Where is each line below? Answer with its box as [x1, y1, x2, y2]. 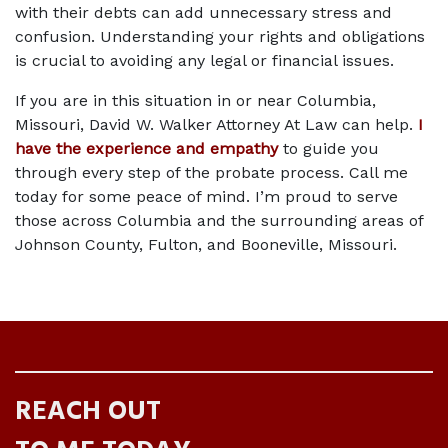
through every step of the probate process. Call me [15, 163, 408, 182]
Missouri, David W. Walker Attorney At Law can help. [15, 115, 418, 134]
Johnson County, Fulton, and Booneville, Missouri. [15, 235, 407, 254]
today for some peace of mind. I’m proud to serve [15, 187, 398, 206]
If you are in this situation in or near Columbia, [15, 91, 376, 110]
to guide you [278, 139, 379, 158]
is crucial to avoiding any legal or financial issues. [15, 51, 404, 70]
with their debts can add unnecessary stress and [15, 3, 392, 22]
